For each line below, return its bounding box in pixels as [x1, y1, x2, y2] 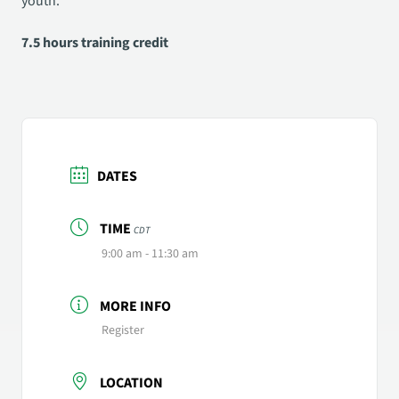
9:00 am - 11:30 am [102, 245, 199, 264]
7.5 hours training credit [21, 33, 168, 53]
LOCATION [100, 373, 163, 394]
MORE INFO [100, 297, 171, 317]
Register [102, 322, 144, 340]
